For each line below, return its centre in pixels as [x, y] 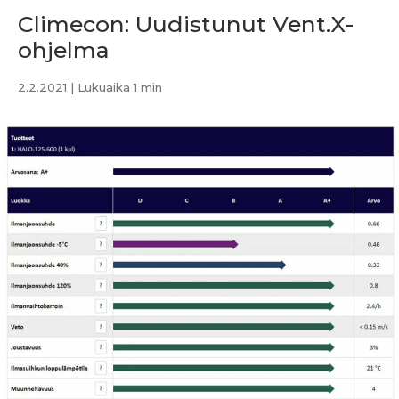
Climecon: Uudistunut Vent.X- [186, 24]
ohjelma [64, 49]
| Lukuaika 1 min [114, 87]
